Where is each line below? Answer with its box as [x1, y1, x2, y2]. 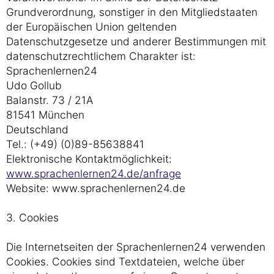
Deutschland [6, 123, 68, 136]
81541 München [6, 108, 84, 121]
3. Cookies [6, 211, 59, 224]
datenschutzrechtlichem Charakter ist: [6, 50, 196, 62]
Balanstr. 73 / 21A [6, 94, 93, 106]
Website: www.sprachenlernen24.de [6, 182, 185, 194]
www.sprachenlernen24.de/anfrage [6, 167, 181, 180]
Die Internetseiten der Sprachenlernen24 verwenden [6, 240, 265, 253]
